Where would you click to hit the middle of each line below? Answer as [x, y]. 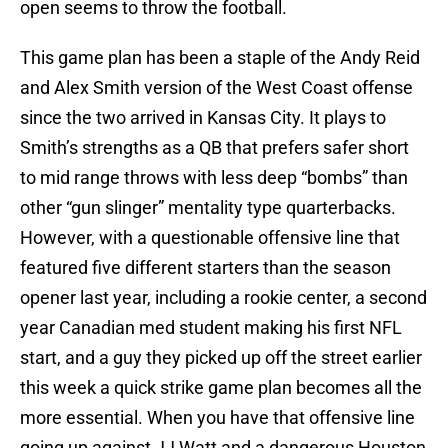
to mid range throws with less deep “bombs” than [214, 178]
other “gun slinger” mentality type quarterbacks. [208, 208]
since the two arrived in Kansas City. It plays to [203, 118]
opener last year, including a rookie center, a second [223, 298]
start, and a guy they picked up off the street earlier [221, 358]
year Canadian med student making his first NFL [211, 328]
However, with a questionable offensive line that [210, 238]
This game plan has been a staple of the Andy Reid [220, 58]
